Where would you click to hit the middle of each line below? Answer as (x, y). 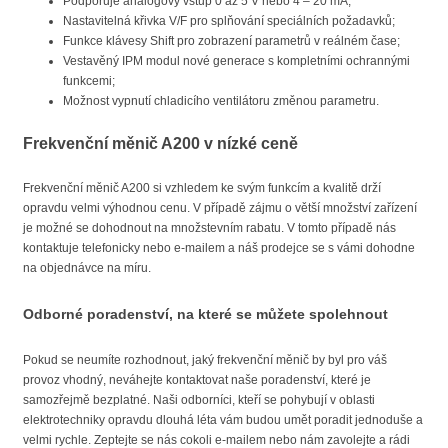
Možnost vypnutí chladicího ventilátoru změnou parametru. (221, 100)
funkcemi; (89, 80)
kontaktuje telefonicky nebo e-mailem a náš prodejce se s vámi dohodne (219, 247)
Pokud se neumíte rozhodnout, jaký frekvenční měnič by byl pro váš (205, 360)
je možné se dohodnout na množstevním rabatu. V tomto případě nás (209, 227)
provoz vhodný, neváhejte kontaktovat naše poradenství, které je (197, 380)
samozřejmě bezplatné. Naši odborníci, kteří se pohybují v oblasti (199, 400)
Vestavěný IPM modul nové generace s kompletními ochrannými (236, 60)
